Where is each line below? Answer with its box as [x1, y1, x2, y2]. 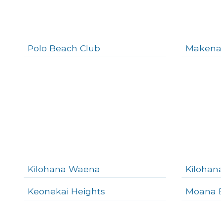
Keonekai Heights [28, 185, 105, 196]
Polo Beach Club [28, 42, 100, 53]
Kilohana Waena [28, 163, 100, 174]
